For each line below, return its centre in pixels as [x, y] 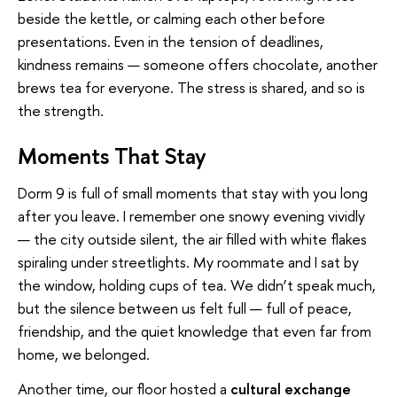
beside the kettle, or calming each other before [171, 19]
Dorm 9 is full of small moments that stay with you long [193, 192]
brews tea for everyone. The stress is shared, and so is [191, 88]
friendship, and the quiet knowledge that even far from [195, 331]
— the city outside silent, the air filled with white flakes [192, 238]
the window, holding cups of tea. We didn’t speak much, [197, 284]
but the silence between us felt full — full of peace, [185, 307]
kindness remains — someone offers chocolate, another [198, 65]
